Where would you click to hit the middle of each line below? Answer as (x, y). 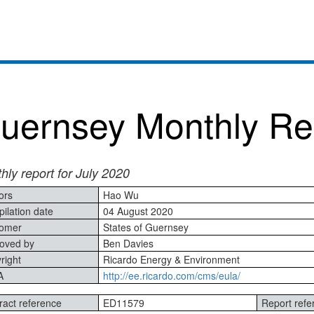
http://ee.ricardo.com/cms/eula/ (171, 276)
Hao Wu (121, 195)
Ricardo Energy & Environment (171, 260)
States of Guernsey (145, 227)
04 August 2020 (138, 211)
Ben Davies (128, 244)
